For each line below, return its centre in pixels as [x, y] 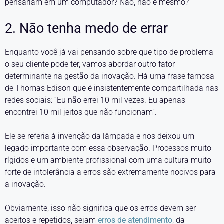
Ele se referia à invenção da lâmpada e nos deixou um [100, 136]
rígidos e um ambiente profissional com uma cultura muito [108, 160]
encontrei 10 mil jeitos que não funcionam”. [81, 112]
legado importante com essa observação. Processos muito [108, 148]
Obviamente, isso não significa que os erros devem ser [100, 208]
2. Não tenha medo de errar [86, 28]
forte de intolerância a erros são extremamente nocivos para [110, 172]
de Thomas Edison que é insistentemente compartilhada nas [112, 88]
